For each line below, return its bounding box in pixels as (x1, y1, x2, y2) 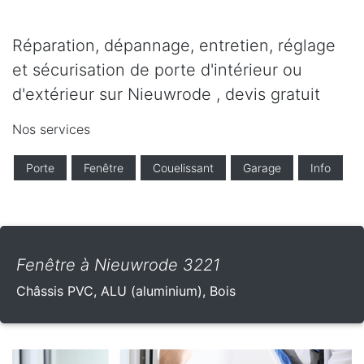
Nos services (12, 121, 90, 138)
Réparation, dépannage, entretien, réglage (12, 36, 336, 56)
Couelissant (153, 161, 214, 175)
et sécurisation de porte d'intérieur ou (12, 60, 302, 80)
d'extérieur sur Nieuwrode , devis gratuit (12, 84, 320, 105)
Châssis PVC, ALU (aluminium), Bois (16, 283, 236, 300)
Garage (243, 161, 281, 175)
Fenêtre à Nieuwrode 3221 (16, 255, 220, 275)
